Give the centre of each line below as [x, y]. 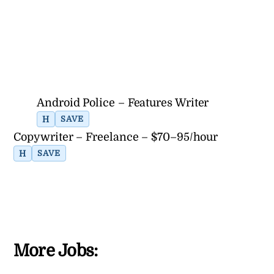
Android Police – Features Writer [123, 103]
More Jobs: [56, 250]
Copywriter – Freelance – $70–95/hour [116, 137]
